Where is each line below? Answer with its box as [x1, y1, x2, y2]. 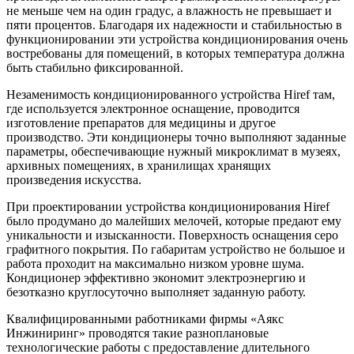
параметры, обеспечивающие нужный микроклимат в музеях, [6, 145, 341, 159]
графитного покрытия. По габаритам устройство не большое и [6, 243, 345, 257]
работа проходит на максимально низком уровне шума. [6, 257, 304, 271]
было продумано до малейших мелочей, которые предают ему [6, 214, 341, 228]
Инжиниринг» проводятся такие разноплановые [6, 326, 269, 341]
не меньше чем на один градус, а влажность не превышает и [6, 4, 332, 18]
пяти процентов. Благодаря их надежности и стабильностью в [6, 18, 342, 32]
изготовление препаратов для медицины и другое [6, 116, 276, 130]
